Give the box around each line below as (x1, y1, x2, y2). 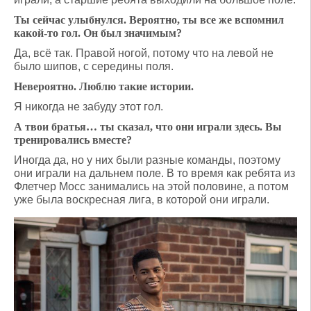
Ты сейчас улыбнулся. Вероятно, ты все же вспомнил (14, 14, 284, 26)
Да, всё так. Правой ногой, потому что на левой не (14, 47, 274, 59)
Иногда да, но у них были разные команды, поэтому (14, 154, 280, 166)
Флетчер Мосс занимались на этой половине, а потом (14, 180, 289, 192)
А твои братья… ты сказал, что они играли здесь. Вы (14, 121, 282, 133)
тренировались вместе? (14, 134, 132, 146)
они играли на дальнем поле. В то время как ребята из (14, 167, 295, 179)
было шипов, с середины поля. (14, 60, 174, 72)
